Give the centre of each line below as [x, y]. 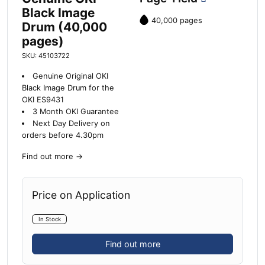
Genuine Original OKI [70, 76]
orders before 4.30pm [63, 135]
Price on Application [81, 195]
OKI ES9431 [43, 99]
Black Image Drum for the [68, 88]
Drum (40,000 [64, 27]
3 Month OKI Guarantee [75, 111]
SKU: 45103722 [46, 55]
